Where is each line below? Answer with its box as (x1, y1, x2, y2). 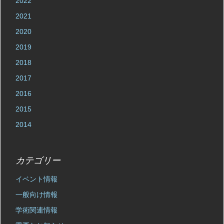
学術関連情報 (15, 206, 57, 214)
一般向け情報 (15, 190, 57, 198)
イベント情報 (15, 175, 57, 183)
